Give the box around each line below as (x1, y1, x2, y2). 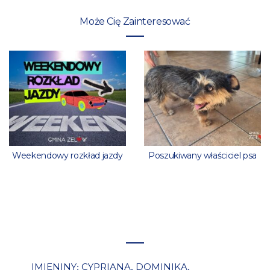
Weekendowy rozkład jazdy (12, 150, 123, 162)
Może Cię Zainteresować (80, 16, 190, 28)
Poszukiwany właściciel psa (148, 150, 257, 162)
